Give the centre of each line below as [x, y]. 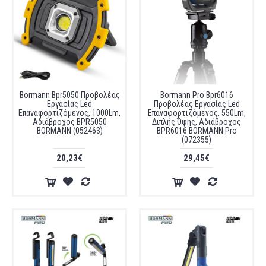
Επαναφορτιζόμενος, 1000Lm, [69, 113]
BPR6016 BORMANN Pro [197, 131]
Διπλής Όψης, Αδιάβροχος [197, 122]
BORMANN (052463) [69, 131]
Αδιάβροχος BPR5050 [69, 122]
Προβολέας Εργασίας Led [197, 104]
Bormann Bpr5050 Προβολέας [69, 95]
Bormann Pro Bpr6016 [197, 95]
